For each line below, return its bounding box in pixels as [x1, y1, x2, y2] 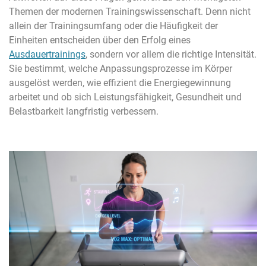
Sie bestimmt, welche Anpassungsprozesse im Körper [9, 62, 232, 74]
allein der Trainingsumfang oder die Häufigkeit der [9, 20, 218, 31]
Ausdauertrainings [9, 48, 85, 60]
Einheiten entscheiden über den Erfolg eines [9, 34, 191, 46]
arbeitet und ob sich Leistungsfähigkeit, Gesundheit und [9, 91, 242, 103]
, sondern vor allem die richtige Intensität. [85, 48, 256, 60]
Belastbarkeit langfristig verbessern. [9, 105, 159, 117]
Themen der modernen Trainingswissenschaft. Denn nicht [9, 5, 251, 17]
